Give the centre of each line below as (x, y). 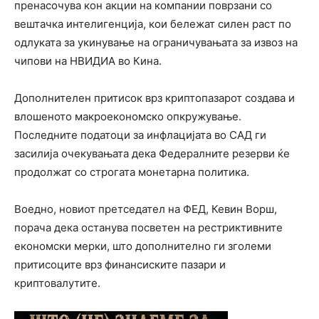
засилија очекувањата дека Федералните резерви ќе (152, 153)
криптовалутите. (57, 283)
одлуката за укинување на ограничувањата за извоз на (156, 42)
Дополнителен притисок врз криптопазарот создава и (155, 98)
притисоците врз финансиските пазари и (120, 264)
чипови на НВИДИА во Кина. (88, 61)
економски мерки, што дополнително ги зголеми (143, 246)
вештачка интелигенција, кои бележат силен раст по (153, 23)
